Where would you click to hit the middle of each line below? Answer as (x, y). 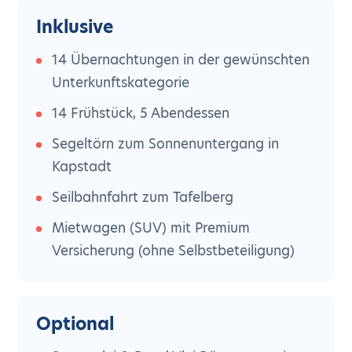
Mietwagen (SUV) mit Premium (151, 228)
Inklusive (75, 27)
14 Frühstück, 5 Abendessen (141, 113)
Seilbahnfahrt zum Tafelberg (143, 197)
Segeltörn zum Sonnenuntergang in (166, 144)
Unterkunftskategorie (121, 82)
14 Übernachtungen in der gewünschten (181, 60)
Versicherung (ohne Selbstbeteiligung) (174, 251)
